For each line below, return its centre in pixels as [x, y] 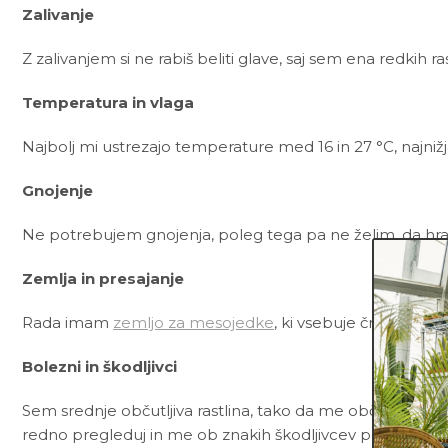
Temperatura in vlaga [108, 102]
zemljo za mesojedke [193, 322]
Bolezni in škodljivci [99, 366]
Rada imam [67, 322]
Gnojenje [57, 190]
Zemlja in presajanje [103, 278]
